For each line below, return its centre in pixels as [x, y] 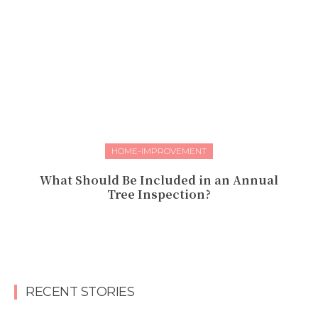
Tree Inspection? [159, 194]
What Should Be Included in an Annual [159, 180]
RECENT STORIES [80, 292]
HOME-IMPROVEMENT [159, 151]
